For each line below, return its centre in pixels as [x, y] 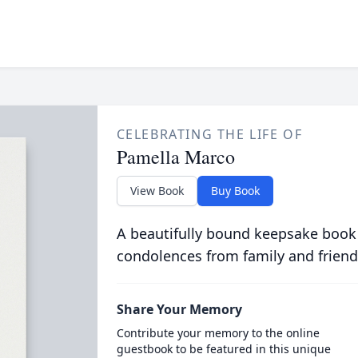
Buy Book [235, 191]
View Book [157, 191]
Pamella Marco [175, 157]
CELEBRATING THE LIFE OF [209, 134]
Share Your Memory [179, 309]
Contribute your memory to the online [218, 333]
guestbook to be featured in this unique [223, 349]
